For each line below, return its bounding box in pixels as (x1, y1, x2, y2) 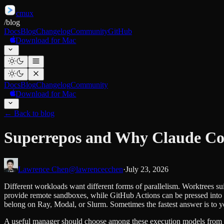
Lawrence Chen (18, 164, 68, 173)
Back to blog (14, 109, 54, 117)
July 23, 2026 (125, 164, 168, 173)
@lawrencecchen (68, 164, 123, 173)
